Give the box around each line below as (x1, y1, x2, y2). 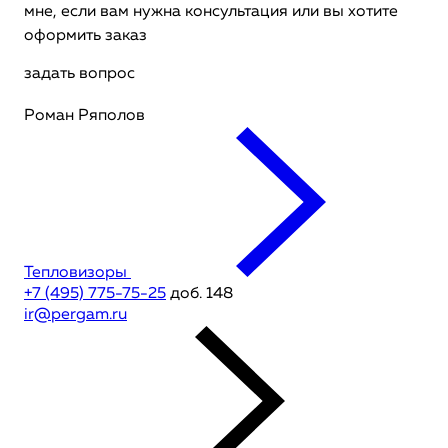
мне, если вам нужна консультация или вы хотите (24, 4, 398, 20)
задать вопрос (24, 66, 135, 82)
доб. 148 (166, 286, 233, 302)
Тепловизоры (24, 265, 127, 281)
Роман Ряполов (24, 108, 145, 124)
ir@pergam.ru (24, 307, 127, 323)
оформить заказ (24, 28, 147, 44)
